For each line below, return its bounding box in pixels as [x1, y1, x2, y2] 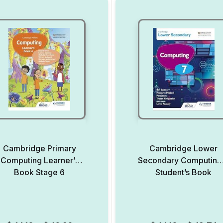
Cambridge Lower [149, 143, 218, 153]
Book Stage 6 [14, 167, 65, 177]
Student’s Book [155, 167, 212, 177]
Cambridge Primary [2, 143, 76, 153]
